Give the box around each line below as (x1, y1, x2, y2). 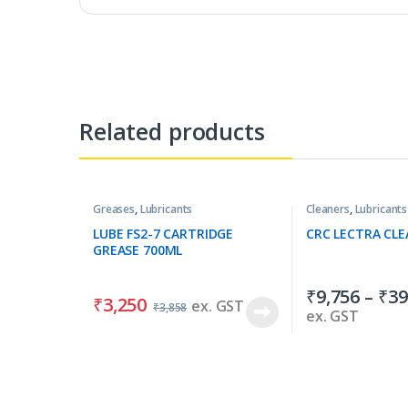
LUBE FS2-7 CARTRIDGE (92, 225, 234, 243)
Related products (79, 115, 265, 147)
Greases (92, 200, 136, 217)
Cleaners (305, 200, 350, 217)
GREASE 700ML (92, 241, 183, 260)
